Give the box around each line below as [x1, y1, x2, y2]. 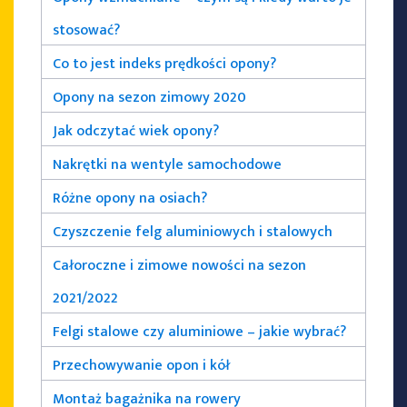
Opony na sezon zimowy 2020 [53, 84, 246, 110]
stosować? [53, 17, 120, 43]
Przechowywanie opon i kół [53, 352, 230, 378]
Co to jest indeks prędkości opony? [53, 51, 276, 76]
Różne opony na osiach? [53, 185, 207, 211]
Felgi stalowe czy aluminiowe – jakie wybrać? [53, 319, 346, 344]
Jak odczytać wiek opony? [53, 118, 219, 144]
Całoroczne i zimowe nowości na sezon [53, 253, 306, 278]
